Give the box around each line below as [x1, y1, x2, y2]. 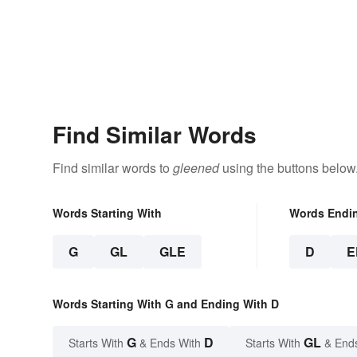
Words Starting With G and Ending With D [53, 296, 279, 312]
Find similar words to [53, 159, 173, 178]
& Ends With [136, 335, 204, 351]
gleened [173, 159, 219, 178]
